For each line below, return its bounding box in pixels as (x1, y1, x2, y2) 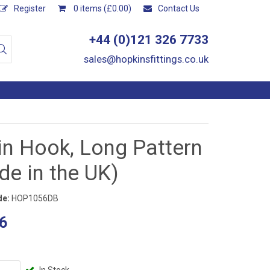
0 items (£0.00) (72, 4, 131, 13)
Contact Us (158, 4, 199, 13)
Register (14, 4, 46, 13)
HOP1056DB (10, 193, 58, 203)
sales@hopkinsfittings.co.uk (84, 52, 209, 65)
